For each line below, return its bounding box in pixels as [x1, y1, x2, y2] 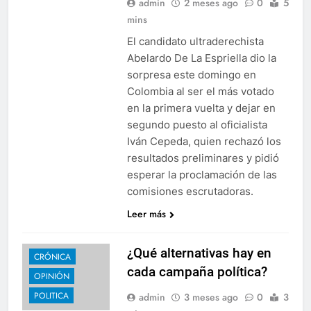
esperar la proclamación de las [126, 167, 277, 181]
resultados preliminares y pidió [126, 151, 279, 165]
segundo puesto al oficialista [126, 117, 267, 131]
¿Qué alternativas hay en [126, 244, 271, 261]
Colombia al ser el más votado [126, 84, 274, 98]
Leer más [126, 206, 166, 221]
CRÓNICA [34, 250, 71, 263]
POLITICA [34, 289, 69, 302]
